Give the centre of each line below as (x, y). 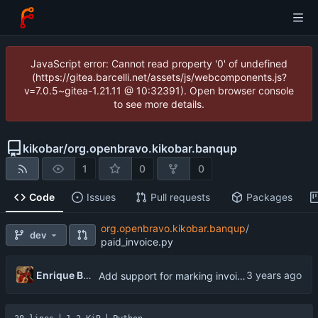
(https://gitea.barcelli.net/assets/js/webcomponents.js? (159, 77)
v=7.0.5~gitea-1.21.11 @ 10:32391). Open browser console (159, 91)
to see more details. (159, 104)
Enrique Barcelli (87, 275)
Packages (269, 197)
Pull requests (180, 197)
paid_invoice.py (137, 242)
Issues (101, 197)
